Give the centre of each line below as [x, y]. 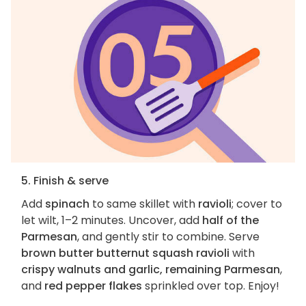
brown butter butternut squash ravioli [125, 253]
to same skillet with [144, 204]
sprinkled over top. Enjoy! [211, 286]
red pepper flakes [93, 286]
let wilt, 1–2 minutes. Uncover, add [112, 221]
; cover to [257, 204]
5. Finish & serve [65, 181]
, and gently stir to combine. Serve [168, 237]
